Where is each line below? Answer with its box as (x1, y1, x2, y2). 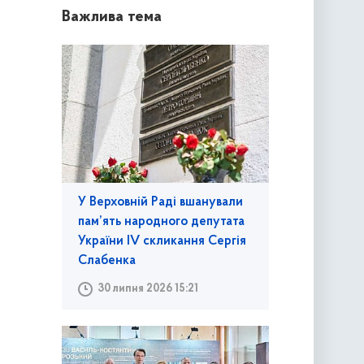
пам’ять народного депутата (77, 215, 245, 229)
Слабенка (77, 254, 136, 268)
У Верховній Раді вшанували (77, 196, 243, 210)
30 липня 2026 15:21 (97, 283, 198, 296)
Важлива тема (61, 9, 162, 26)
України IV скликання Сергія (77, 235, 246, 249)
